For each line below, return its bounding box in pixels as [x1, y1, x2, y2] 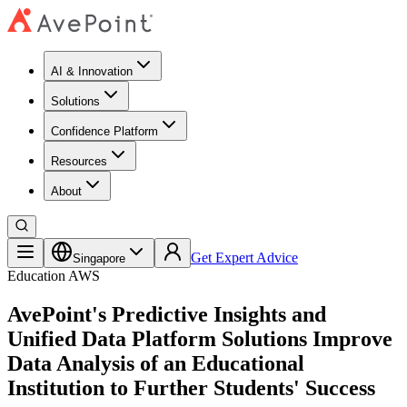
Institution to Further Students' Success [7, 375, 375, 400]
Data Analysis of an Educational [7, 351, 304, 375]
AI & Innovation [51, 65, 133, 78]
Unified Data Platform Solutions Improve [7, 326, 392, 351]
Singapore [73, 252, 125, 265]
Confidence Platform [51, 124, 158, 138]
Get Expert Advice [191, 250, 298, 265]
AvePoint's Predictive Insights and [7, 302, 326, 326]
